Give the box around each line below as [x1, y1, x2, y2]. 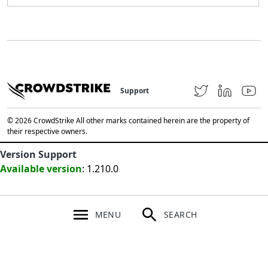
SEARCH [164, 208, 197, 220]
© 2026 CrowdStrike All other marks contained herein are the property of [7, 115, 249, 126]
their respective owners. [7, 126, 87, 136]
